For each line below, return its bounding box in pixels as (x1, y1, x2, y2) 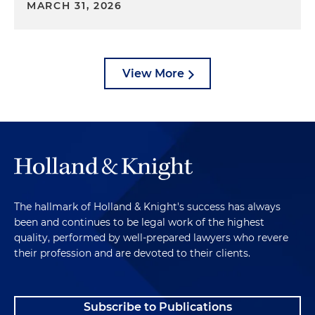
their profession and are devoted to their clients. (14, 247, 250, 260)
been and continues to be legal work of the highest (14, 216, 264, 229)
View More (122, 67, 184, 80)
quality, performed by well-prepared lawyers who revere (14, 231, 288, 245)
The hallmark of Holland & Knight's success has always (14, 200, 281, 214)
